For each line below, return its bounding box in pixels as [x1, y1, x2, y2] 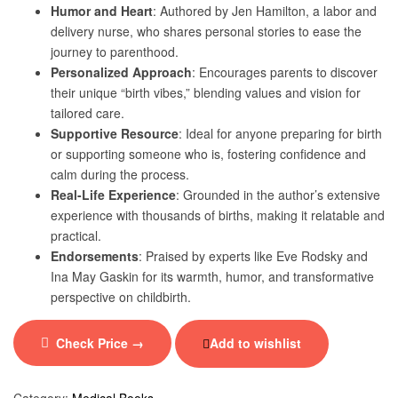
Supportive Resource [51, 123, 179, 142]
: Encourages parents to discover [192, 62, 378, 81]
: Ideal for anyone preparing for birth [179, 123, 382, 142]
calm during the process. [51, 164, 189, 183]
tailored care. [51, 103, 124, 122]
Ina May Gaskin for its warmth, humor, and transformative [51, 267, 374, 285]
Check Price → [56, 333, 144, 352]
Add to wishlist [210, 333, 301, 352]
